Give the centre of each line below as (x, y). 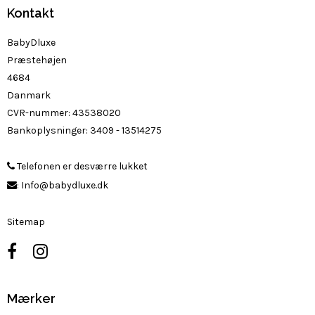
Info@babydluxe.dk (65, 186)
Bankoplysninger (46, 131)
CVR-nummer (38, 113)
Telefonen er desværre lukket (81, 167)
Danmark (29, 96)
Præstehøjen (37, 60)
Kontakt (31, 13)
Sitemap (26, 222)
